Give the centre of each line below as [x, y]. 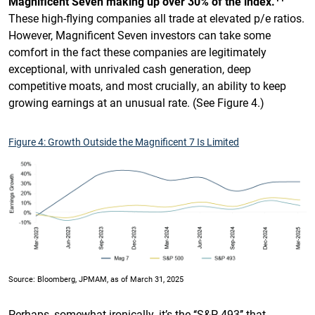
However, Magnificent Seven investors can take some [140, 34]
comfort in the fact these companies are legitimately [137, 51]
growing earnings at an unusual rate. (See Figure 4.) [136, 102]
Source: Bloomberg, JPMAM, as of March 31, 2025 [96, 278]
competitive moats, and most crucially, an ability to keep [147, 85]
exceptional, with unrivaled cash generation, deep [130, 68]
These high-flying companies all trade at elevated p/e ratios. [156, 18]
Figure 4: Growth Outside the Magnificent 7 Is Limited [124, 141]
